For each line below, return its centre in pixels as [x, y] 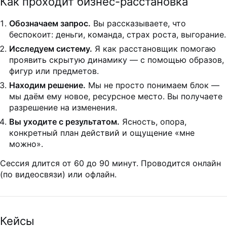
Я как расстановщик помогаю [154, 49]
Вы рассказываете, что [138, 24]
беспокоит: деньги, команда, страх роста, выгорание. [118, 35]
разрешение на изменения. [63, 108]
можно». [26, 144]
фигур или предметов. [54, 71]
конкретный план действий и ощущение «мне [102, 133]
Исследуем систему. [51, 49]
